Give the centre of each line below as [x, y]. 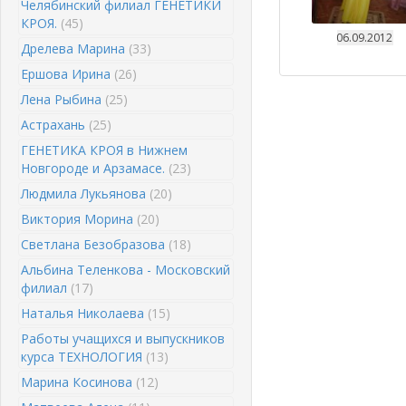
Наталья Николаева [84, 313]
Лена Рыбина [63, 99]
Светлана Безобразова [95, 244]
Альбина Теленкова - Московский [126, 270]
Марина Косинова [78, 382]
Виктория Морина [79, 219]
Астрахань [55, 125]
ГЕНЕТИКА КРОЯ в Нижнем [104, 150]
